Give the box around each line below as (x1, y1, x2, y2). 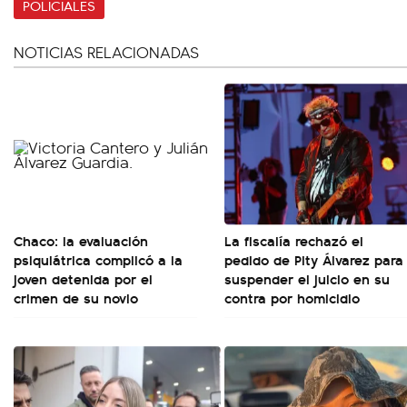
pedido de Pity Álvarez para (224, 249, 403, 270)
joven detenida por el (14, 268, 153, 289)
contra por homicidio (224, 287, 360, 308)
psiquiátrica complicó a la (14, 249, 183, 270)
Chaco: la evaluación (14, 230, 148, 251)
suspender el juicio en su (224, 268, 390, 289)
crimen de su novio (14, 287, 138, 308)
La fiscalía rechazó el (224, 230, 363, 251)
